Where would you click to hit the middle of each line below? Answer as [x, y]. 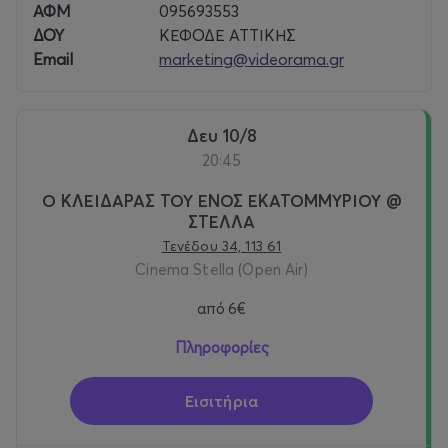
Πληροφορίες [221, 348]
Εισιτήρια [221, 401]
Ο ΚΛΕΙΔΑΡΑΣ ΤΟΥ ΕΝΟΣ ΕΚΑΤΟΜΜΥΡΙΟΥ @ [221, 201]
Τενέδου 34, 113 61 [221, 246]
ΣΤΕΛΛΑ [221, 222]
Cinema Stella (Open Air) [221, 270]
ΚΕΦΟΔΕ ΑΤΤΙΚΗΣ [227, 35]
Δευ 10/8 [227, 136]
